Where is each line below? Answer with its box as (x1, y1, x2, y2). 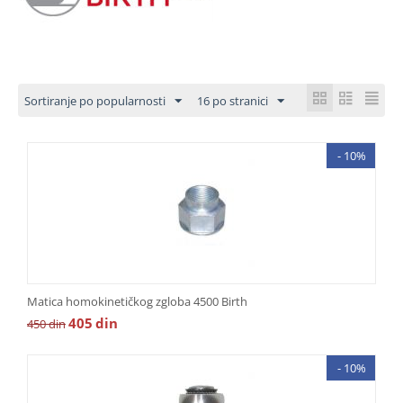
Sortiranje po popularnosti (24, 93, 166, 109)
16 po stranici (197, 93, 268, 109)
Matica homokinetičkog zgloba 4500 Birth (27, 293, 247, 309)
